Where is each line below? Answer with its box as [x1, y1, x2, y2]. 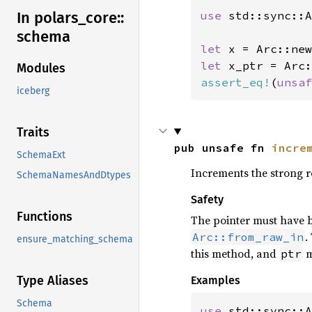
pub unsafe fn [173, 141, 272, 155]
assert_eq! [200, 75, 270, 90]
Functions [17, 209, 72, 225]
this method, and [190, 246, 279, 262]
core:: [86, 8, 124, 28]
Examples [190, 274, 240, 288]
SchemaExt [17, 149, 65, 162]
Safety [190, 193, 224, 207]
